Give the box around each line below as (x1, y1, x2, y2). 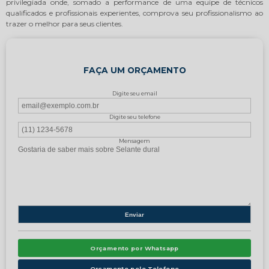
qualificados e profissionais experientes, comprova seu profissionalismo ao (6, 8, 263, 18)
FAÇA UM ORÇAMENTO (83, 65, 186, 76)
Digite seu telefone (109, 113, 160, 121)
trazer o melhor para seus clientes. (6, 19, 123, 29)
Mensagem (119, 137, 150, 144)
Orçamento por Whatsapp (90, 244, 179, 252)
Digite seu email (112, 90, 157, 97)
